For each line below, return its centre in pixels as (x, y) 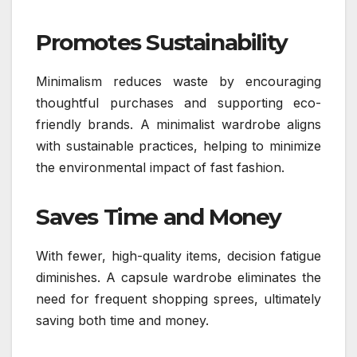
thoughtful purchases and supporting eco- (178, 102)
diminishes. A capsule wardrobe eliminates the (178, 277)
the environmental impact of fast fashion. (160, 167)
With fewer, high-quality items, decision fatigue (178, 255)
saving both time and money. (122, 320)
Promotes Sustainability (162, 42)
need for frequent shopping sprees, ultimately (178, 298)
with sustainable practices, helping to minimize (178, 145)
